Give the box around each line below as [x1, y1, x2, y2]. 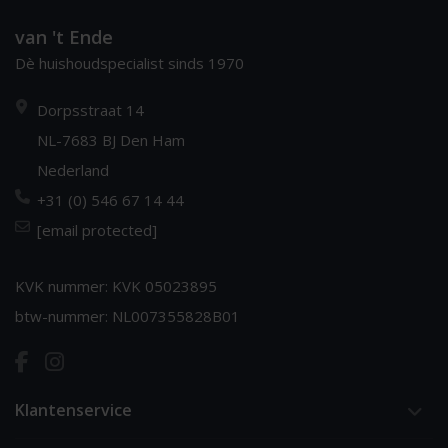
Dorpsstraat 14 [37, 99, 144, 120]
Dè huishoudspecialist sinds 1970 [15, 52, 244, 73]
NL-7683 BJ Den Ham [37, 129, 185, 150]
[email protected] [37, 219, 157, 240]
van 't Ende [15, 24, 113, 49]
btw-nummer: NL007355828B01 [15, 305, 240, 326]
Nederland [37, 159, 109, 180]
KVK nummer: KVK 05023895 [15, 275, 217, 296]
